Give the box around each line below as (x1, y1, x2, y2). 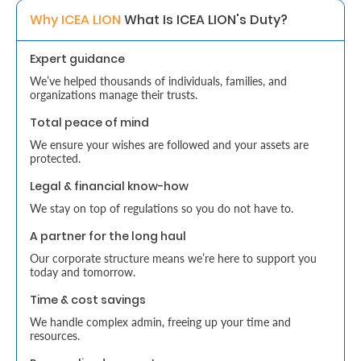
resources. (30, 329, 80, 342)
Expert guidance (30, 51, 125, 67)
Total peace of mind (30, 114, 149, 131)
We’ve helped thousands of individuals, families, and (30, 74, 287, 88)
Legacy (16, 280, 65, 299)
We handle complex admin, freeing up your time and (30, 315, 291, 329)
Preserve (16, 229, 77, 247)
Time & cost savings (30, 292, 146, 308)
